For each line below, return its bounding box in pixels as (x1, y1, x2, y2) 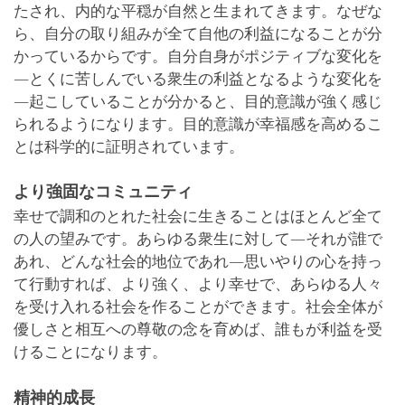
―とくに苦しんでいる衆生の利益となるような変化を (14, 70, 382, 88)
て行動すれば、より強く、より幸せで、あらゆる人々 (14, 276, 382, 294)
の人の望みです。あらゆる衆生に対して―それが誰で (14, 231, 382, 249)
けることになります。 (14, 344, 167, 362)
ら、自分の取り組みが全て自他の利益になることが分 (14, 24, 382, 42)
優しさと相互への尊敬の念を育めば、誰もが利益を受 (14, 321, 382, 339)
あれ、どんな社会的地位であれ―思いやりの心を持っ (14, 253, 382, 271)
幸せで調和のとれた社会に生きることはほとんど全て (14, 208, 382, 226)
